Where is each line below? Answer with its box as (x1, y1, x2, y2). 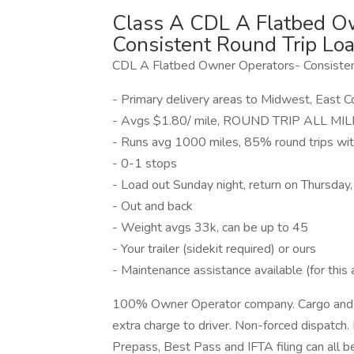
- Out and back (112, 198, 193, 215)
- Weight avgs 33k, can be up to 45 (112, 219, 308, 236)
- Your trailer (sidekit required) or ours (112, 240, 316, 258)
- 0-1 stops (112, 155, 177, 172)
